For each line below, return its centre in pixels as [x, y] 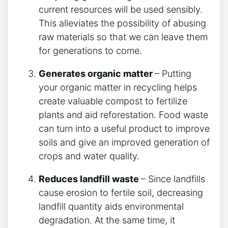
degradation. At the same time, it [107, 220]
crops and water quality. [90, 156]
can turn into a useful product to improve [124, 129]
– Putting [173, 74]
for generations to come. [92, 51]
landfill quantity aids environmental [111, 207]
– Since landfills [173, 179]
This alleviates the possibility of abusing [122, 23]
